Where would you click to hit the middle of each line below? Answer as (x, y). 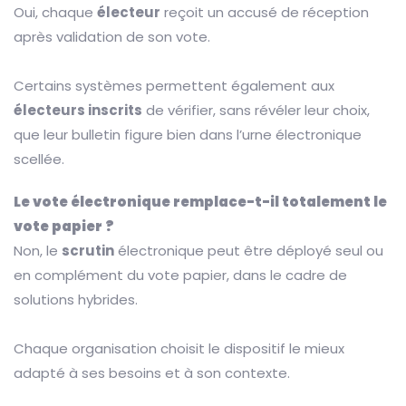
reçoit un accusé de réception (265, 13)
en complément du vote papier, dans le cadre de (180, 275)
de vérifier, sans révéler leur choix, (256, 111)
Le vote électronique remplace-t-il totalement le (200, 202)
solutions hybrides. (76, 300)
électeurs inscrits (78, 111)
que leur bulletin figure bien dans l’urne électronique (188, 135)
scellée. (39, 159)
